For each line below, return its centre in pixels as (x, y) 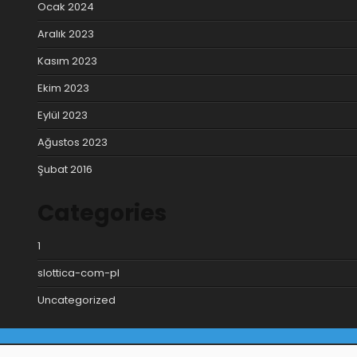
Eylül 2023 (63, 115)
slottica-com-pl (78, 273)
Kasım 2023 (67, 61)
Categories (102, 214)
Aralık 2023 (66, 33)
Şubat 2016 (65, 169)
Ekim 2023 (63, 88)
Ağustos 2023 (73, 142)
